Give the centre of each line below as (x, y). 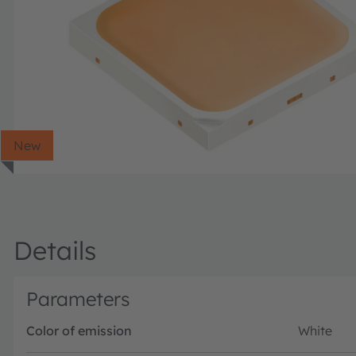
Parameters (78, 298)
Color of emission (79, 330)
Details (55, 250)
